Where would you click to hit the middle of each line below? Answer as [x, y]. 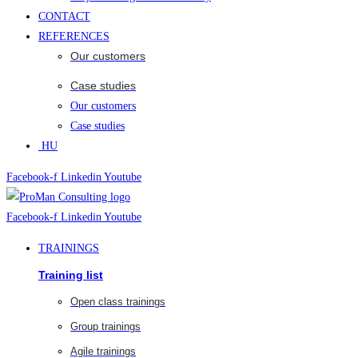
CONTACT [64, 17]
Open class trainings [118, 302]
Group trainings [105, 327]
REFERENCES [74, 37]
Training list [71, 274]
